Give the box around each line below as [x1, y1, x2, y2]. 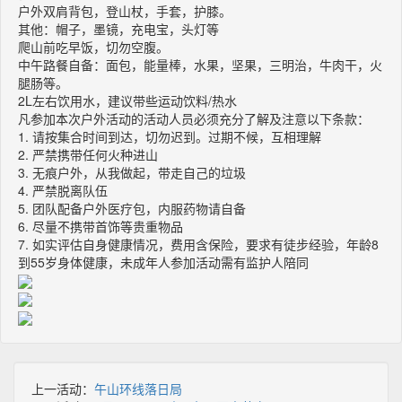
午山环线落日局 [94, 379, 182, 398]
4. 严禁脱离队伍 [18, 180, 108, 199]
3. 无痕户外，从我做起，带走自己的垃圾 [18, 162, 246, 181]
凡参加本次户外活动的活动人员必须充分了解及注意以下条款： [18, 109, 370, 127]
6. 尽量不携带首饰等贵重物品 [18, 216, 183, 235]
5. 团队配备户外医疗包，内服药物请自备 [18, 198, 246, 217]
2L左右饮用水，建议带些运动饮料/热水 [18, 91, 237, 109]
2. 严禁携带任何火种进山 [18, 144, 158, 163]
